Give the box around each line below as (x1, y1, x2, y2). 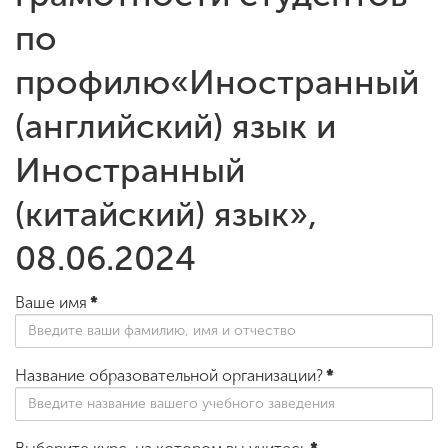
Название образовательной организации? (15, 365, 323, 385)
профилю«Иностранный (15, 61, 419, 103)
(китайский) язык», (15, 193, 317, 235)
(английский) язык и (15, 105, 336, 147)
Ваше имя (15, 292, 87, 312)
